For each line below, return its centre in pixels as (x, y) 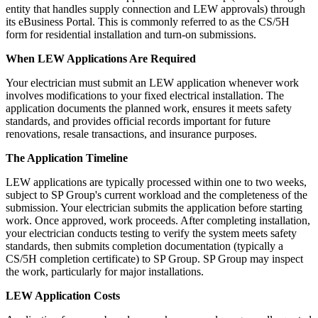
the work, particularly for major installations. (105, 272)
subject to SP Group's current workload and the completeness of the (157, 195)
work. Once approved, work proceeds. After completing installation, (158, 221)
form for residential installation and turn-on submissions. (131, 35)
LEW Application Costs (63, 296)
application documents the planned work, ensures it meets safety (149, 109)
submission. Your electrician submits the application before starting (154, 208)
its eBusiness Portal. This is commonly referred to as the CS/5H (148, 22)
